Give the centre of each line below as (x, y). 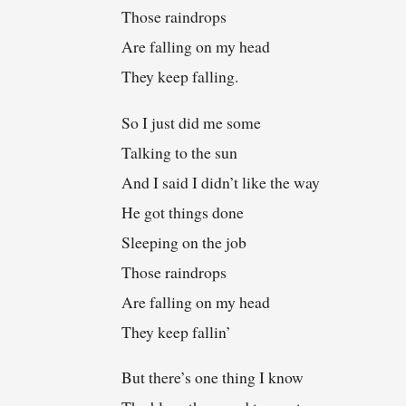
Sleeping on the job (184, 242)
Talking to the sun (180, 152)
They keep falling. (180, 77)
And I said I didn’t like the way (221, 182)
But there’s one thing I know (213, 377)
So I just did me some (192, 122)
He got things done (183, 212)
